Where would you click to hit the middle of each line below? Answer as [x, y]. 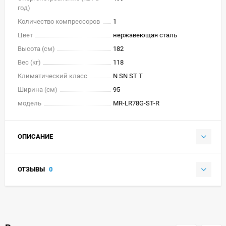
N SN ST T [128, 76]
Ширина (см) [38, 89]
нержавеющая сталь [145, 35]
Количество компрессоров [59, 21]
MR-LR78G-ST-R [136, 103]
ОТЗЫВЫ [32, 169]
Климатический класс [52, 76]
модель [30, 103]
